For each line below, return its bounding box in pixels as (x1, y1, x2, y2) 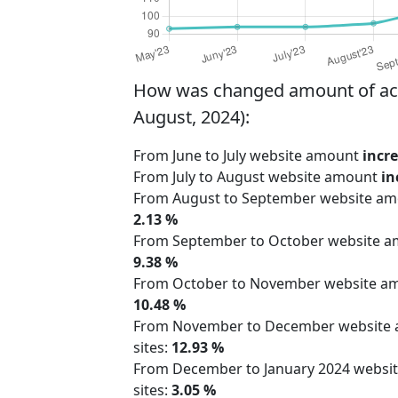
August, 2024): (133, 105, 250, 130)
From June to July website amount (133, 146, 362, 166)
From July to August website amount (133, 167, 381, 187)
